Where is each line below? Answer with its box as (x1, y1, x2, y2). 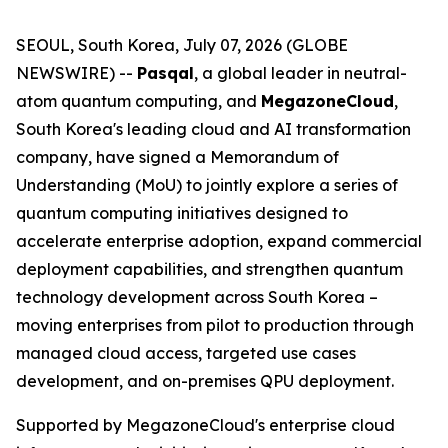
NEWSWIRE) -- (16, 63, 137, 83)
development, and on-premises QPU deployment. (16, 371, 394, 391)
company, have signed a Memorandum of (16, 147, 339, 167)
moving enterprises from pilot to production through (16, 315, 414, 335)
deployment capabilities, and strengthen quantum (16, 259, 403, 279)
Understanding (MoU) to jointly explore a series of (16, 175, 398, 195)
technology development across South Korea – (16, 287, 378, 307)
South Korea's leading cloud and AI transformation (16, 119, 411, 139)
